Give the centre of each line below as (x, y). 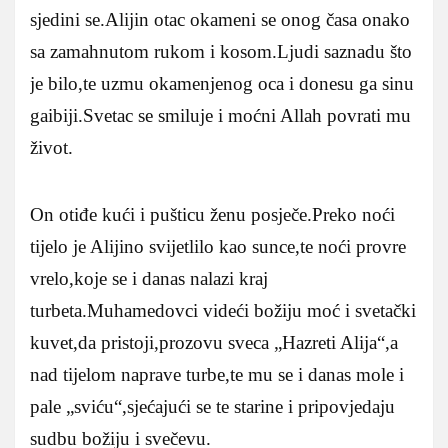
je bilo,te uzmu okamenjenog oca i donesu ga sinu (222, 83)
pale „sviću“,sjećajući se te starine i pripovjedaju (212, 406)
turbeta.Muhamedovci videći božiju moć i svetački (223, 310)
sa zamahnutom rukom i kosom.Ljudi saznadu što (221, 51)
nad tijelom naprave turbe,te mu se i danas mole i (217, 374)
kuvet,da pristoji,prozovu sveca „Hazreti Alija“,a (214, 342)
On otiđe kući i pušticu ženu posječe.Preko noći (212, 214)
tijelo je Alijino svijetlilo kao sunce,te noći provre (218, 246)
